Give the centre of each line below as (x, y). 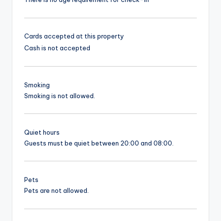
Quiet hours (42, 132)
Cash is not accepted (57, 48)
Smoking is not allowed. (60, 95)
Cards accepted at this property (74, 36)
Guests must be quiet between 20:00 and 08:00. (99, 143)
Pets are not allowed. (56, 191)
